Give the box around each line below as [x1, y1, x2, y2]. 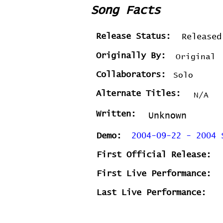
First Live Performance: [97, 170, 211, 178]
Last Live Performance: [97, 189, 206, 197]
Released [182, 33, 222, 41]
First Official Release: [97, 151, 211, 159]
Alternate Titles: [96, 90, 181, 98]
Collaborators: [96, 71, 166, 79]
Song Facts [91, 4, 160, 16]
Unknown [148, 111, 187, 120]
